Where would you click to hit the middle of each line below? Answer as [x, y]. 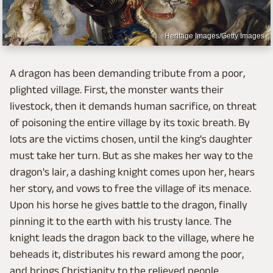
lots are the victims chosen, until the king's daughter [131, 139]
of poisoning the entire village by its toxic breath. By [130, 123]
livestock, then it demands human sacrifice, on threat [133, 106]
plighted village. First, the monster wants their [117, 90]
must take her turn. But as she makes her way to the [131, 156]
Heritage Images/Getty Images [214, 36]
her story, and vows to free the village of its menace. [130, 189]
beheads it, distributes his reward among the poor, [127, 254]
